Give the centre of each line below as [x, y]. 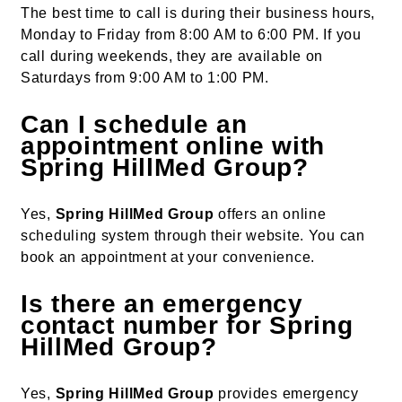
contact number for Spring [187, 326]
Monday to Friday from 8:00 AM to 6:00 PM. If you [191, 35]
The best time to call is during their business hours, [198, 13]
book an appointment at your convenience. [168, 258]
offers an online [270, 214]
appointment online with [173, 146]
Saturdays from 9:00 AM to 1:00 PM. [145, 78]
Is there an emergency [162, 304]
